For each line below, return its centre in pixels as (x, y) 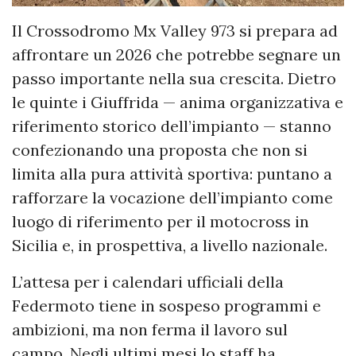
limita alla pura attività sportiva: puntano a (172, 174)
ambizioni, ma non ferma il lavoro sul (150, 330)
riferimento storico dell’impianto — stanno (172, 126)
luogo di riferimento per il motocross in (161, 222)
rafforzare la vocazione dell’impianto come (172, 198)
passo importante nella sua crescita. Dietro (174, 79)
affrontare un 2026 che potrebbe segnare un (176, 55)
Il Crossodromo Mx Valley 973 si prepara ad (175, 31)
